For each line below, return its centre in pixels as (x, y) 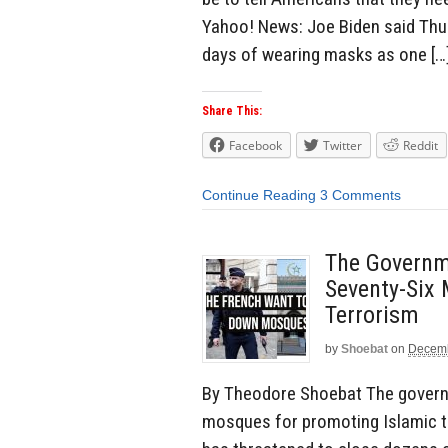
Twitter (342, 146)
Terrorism (372, 314)
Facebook (255, 146)
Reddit (420, 146)
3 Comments (360, 195)
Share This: (232, 111)
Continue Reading (259, 195)
